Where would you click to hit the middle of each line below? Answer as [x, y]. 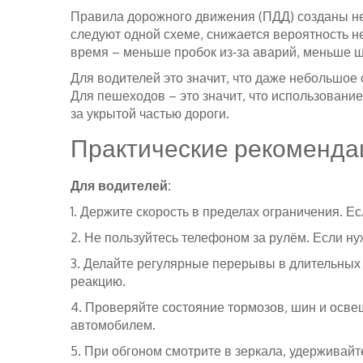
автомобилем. [113, 325]
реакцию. [98, 281]
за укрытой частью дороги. [150, 113]
